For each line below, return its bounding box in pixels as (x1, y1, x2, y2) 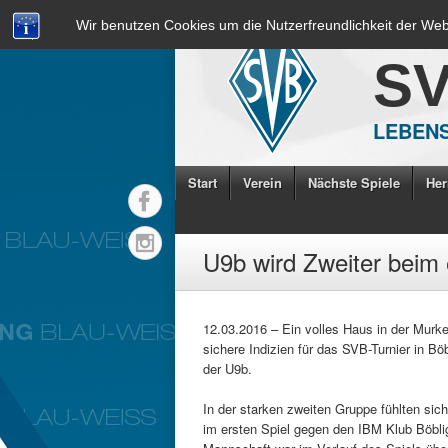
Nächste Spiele (308, 173, 400, 192)
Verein (243, 173, 282, 192)
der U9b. (203, 359, 252, 378)
